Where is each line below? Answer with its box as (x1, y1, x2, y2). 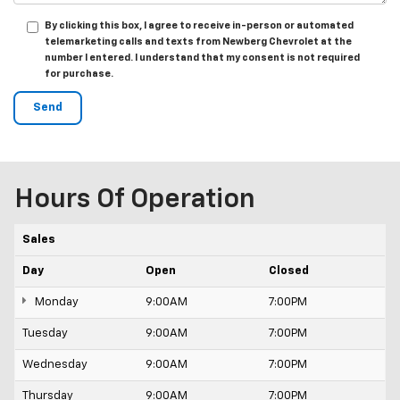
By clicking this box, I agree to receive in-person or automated (45, 21, 354, 31)
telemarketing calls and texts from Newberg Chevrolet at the (45, 37, 352, 47)
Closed (269, 265, 309, 278)
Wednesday (22, 359, 87, 371)
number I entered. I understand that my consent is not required (45, 53, 360, 63)
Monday (31, 296, 79, 309)
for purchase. (45, 69, 113, 79)
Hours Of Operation (14, 187, 255, 214)
